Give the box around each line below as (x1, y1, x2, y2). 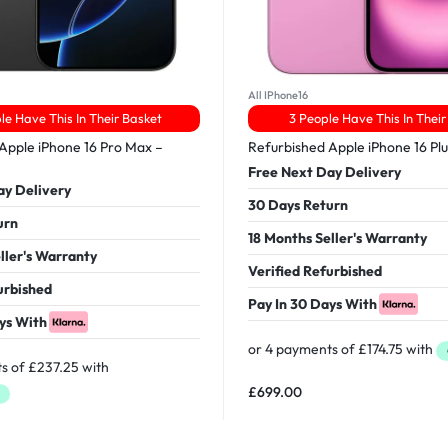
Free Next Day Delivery (248, 162, 401, 181)
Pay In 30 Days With (248, 294, 377, 313)
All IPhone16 (248, 87, 308, 102)
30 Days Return (248, 195, 348, 214)
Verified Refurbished (248, 261, 382, 280)
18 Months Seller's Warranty (248, 228, 427, 247)
